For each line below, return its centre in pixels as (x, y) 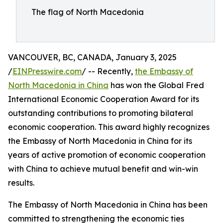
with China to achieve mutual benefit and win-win (103, 169)
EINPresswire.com (47, 71)
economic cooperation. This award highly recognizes (109, 127)
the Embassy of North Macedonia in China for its (100, 141)
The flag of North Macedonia (88, 12)
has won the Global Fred (156, 85)
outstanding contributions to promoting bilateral (101, 113)
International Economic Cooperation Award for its (104, 99)
